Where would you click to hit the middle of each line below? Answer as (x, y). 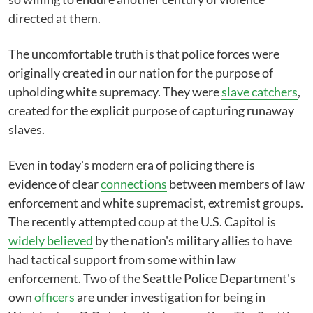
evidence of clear (54, 184)
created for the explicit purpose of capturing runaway (151, 110)
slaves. (27, 129)
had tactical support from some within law (122, 259)
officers (54, 297)
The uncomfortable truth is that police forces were (144, 54)
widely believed (51, 240)
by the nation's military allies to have (192, 240)
